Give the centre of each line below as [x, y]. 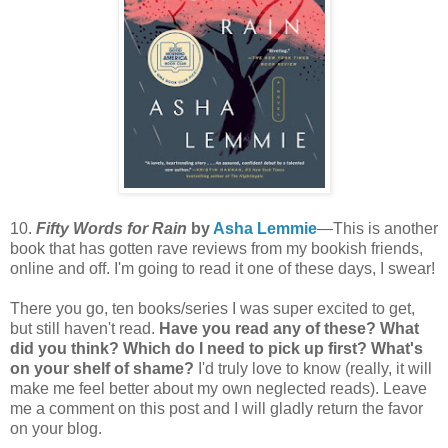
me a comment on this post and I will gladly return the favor [216, 408]
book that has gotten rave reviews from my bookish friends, [216, 248]
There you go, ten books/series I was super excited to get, [212, 308]
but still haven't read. [84, 328]
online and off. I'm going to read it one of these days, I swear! [222, 268]
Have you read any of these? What [289, 328]
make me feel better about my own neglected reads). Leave [218, 388]
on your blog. [56, 428]
